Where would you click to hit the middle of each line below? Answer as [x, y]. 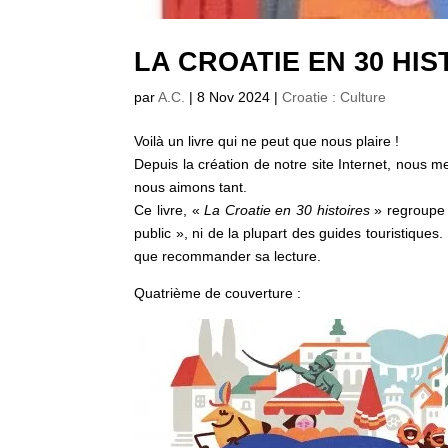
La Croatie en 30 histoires [287, 209]
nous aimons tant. [191, 186]
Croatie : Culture [334, 96]
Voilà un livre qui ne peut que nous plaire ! [267, 140]
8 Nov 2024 [234, 96]
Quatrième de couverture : [218, 292]
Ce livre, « [169, 209]
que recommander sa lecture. [228, 255]
